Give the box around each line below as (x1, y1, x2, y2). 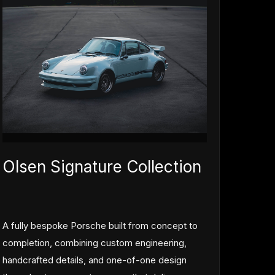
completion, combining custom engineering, (2, 236, 187, 249)
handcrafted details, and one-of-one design (2, 254, 187, 266)
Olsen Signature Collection (2, 157, 202, 176)
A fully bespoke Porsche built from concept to (2, 219, 198, 231)
